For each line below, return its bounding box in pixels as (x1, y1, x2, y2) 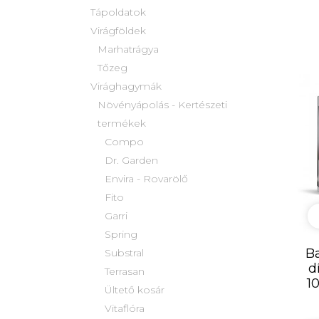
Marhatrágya (98, 43, 159, 56)
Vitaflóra (105, 302, 145, 315)
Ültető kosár (105, 283, 164, 297)
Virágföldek (90, 24, 146, 38)
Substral (105, 246, 144, 260)
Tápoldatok (90, 6, 146, 19)
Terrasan (105, 265, 145, 278)
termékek (98, 117, 146, 130)
